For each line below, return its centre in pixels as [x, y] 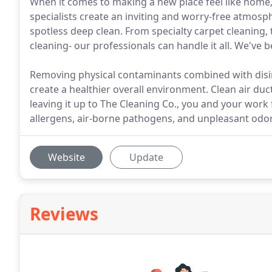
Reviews [64, 214]
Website [66, 157]
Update [146, 157]
